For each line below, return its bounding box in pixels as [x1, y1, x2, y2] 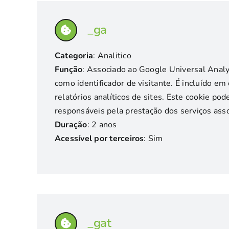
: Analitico [93, 50, 131, 61]
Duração [54, 119, 87, 130]
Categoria [54, 50, 94, 61]
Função [54, 64, 83, 75]
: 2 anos [87, 119, 117, 130]
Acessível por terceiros [54, 133, 144, 144]
